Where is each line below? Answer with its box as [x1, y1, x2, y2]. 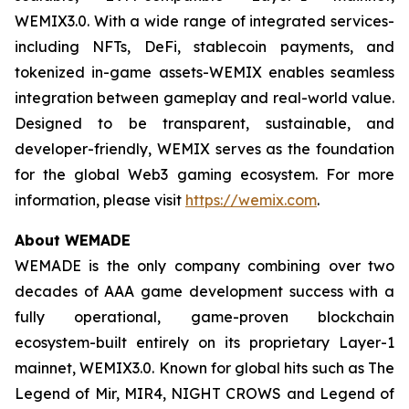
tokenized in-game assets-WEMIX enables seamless [15, 63, 394, 82]
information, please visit [15, 191, 185, 210]
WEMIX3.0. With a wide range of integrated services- [15, 12, 394, 31]
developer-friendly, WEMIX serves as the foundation [15, 140, 394, 159]
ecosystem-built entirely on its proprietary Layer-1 [15, 333, 394, 352]
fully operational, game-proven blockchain [15, 308, 394, 327]
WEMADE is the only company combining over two [15, 257, 394, 276]
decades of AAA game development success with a [15, 282, 394, 301]
